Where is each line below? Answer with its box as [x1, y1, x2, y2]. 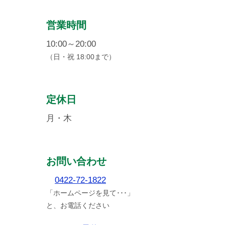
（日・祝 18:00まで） [46, 52, 116, 61]
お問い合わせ [46, 155, 106, 167]
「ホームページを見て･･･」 [46, 188, 134, 197]
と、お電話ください [46, 201, 109, 209]
